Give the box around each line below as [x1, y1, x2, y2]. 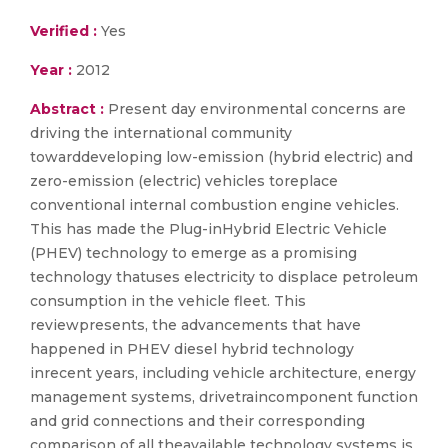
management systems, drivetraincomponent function [30, 388, 418, 406]
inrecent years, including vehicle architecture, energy [30, 364, 416, 382]
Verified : [30, 22, 97, 40]
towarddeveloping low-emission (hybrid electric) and [30, 148, 413, 166]
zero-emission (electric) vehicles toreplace [30, 172, 338, 190]
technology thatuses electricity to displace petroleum [30, 268, 418, 286]
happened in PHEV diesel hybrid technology [30, 340, 354, 358]
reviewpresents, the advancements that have [30, 316, 361, 334]
